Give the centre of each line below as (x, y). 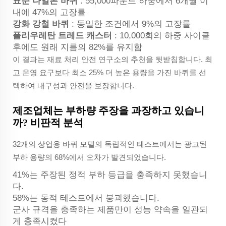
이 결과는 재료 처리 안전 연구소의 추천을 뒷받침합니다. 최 (112, 60)
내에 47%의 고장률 (49, 13)
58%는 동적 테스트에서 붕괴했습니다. (86, 198)
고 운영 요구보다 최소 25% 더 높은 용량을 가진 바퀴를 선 (109, 73)
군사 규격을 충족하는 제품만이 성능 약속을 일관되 (110, 210)
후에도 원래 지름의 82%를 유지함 (77, 47)
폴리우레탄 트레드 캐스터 (64, 36)
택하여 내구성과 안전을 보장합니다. (73, 86)
